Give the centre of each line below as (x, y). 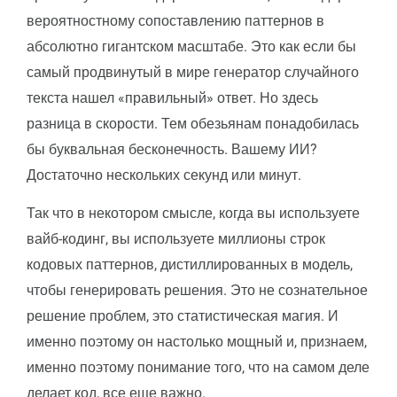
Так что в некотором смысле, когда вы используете (193, 213)
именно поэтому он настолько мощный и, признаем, (197, 341)
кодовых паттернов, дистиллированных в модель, (190, 264)
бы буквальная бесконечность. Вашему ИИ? (172, 149)
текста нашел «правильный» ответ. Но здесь (172, 97)
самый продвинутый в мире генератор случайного (193, 72)
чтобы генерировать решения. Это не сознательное (197, 290)
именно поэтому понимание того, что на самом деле (198, 367)
